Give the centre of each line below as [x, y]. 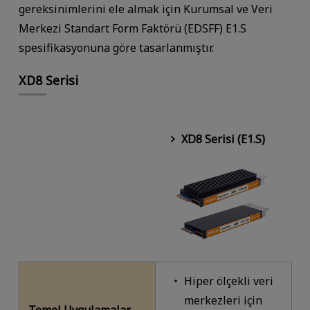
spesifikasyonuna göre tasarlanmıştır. [116, 48]
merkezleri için [223, 301]
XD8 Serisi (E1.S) [223, 139]
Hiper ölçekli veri [228, 281]
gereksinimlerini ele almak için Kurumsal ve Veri [145, 9]
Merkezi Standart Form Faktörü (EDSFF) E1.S [132, 29]
